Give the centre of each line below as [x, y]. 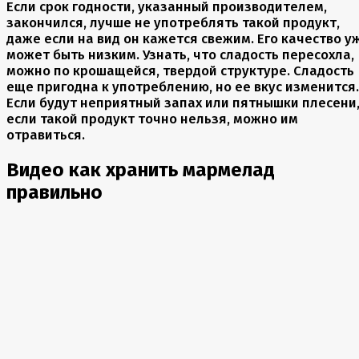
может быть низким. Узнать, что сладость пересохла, [180, 55]
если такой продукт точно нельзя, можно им [152, 119]
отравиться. [46, 135]
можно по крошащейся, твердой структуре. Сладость [180, 71]
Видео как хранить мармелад [141, 170]
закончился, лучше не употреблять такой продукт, [173, 23]
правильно [54, 193]
